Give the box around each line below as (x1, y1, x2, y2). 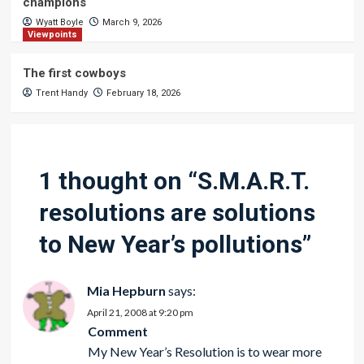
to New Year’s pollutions (38, 230, 302, 258)
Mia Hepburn (86, 283, 166, 298)
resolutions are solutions (38, 198, 315, 227)
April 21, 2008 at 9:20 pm (86, 306, 193, 318)
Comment (87, 323, 148, 339)
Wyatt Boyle (35, 17, 84, 28)
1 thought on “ (38, 167, 197, 195)
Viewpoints (27, 29, 77, 40)
